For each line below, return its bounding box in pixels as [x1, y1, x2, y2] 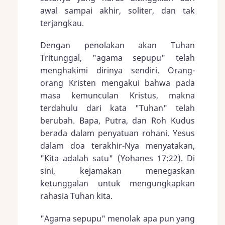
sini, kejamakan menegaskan [40, 165, 195, 177]
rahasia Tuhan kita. [40, 190, 113, 202]
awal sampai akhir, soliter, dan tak [40, 5, 195, 17]
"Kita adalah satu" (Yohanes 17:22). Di [40, 153, 195, 164]
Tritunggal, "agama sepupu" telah [40, 52, 195, 64]
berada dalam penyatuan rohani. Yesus [40, 128, 195, 139]
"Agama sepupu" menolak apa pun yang [40, 212, 195, 224]
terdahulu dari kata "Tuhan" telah [40, 102, 195, 114]
